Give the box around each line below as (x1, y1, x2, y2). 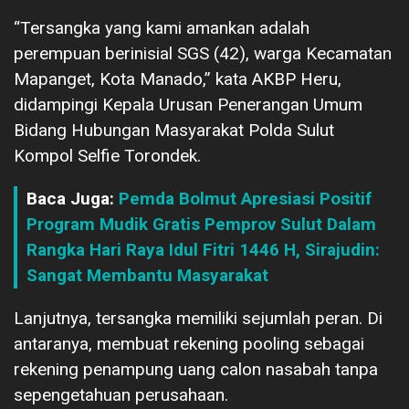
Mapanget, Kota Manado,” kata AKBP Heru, (14, 68, 341, 89)
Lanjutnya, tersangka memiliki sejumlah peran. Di (14, 307, 383, 329)
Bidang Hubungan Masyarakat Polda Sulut (14, 119, 334, 141)
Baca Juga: (26, 187, 119, 209)
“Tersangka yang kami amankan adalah (14, 16, 309, 38)
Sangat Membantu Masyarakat (26, 264, 268, 286)
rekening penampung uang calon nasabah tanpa (14, 358, 378, 380)
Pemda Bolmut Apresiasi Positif (119, 187, 372, 209)
